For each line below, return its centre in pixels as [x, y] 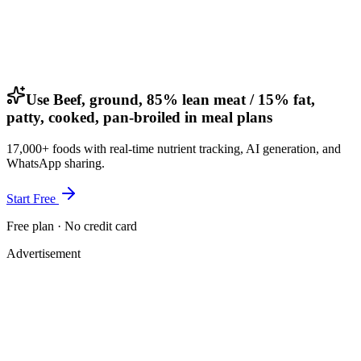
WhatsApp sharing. [56, 163]
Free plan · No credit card [72, 226]
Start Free [33, 198]
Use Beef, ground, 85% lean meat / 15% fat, [170, 99]
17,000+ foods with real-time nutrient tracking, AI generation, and [174, 148]
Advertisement [44, 253]
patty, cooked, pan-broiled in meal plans [139, 117]
